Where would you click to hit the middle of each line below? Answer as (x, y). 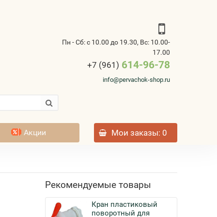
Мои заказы (135, 133)
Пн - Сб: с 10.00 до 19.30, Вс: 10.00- (116, 42)
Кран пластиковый (125, 204)
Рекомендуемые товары (98, 185)
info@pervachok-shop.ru (136, 80)
